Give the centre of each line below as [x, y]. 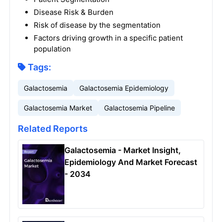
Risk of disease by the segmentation [97, 25]
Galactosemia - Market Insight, [123, 150]
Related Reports [53, 129]
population [52, 49]
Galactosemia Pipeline [139, 108]
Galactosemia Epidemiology [124, 88]
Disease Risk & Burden [73, 12]
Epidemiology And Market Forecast [131, 162]
